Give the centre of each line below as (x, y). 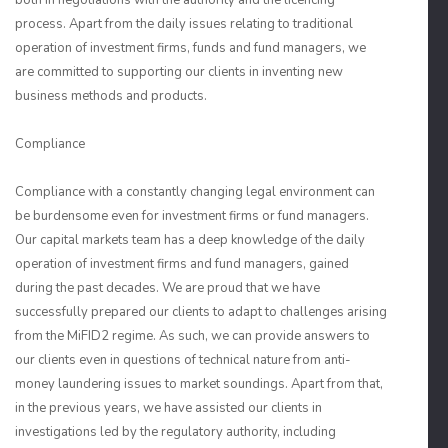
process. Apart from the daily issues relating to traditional (184, 24)
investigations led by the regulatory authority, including (175, 432)
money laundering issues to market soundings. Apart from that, (199, 384)
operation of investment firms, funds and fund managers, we (190, 48)
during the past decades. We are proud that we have (167, 288)
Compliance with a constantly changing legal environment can (195, 192)
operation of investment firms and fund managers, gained (182, 264)
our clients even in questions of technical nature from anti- (183, 360)
